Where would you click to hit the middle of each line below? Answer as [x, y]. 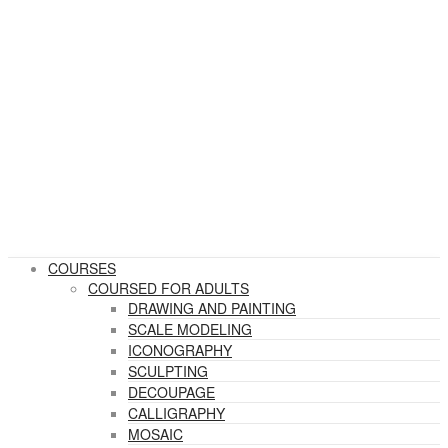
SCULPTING [168, 371]
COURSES [82, 268]
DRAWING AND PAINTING [212, 308]
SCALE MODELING [190, 329]
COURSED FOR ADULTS [168, 288]
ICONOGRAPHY [180, 350]
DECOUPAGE [171, 392]
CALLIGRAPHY [176, 413]
